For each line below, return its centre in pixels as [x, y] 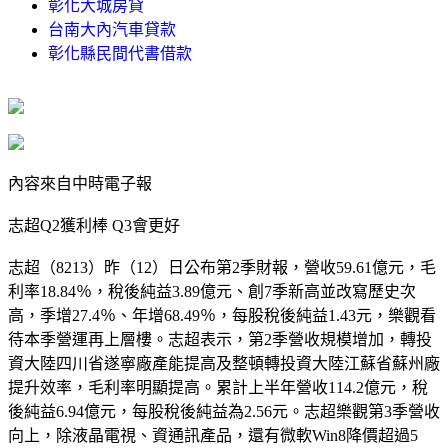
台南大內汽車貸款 [112, 29]
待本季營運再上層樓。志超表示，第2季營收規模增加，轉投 [220, 339]
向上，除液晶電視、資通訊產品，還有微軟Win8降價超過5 [213, 435]
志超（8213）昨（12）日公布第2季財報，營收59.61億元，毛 [222, 267]
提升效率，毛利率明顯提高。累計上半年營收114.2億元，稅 [218, 387]
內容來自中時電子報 [80, 183]
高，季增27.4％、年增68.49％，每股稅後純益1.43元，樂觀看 [222, 315]
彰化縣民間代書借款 [120, 53]
